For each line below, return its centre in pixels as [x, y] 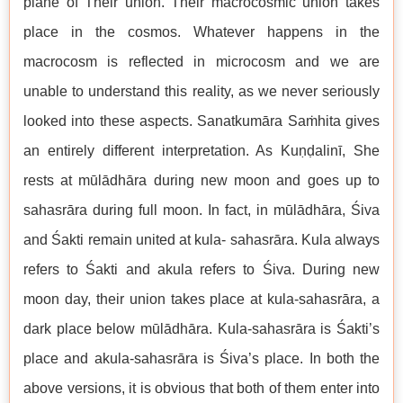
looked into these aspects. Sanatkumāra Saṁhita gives [201, 121]
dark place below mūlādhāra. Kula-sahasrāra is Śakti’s [201, 329]
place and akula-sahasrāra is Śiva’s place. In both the [201, 358]
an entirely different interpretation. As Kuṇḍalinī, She [201, 151]
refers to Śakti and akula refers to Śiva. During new [201, 269]
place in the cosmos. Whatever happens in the [201, 32]
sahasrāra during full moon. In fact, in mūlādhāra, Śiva [201, 210]
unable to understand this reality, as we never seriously [201, 91]
